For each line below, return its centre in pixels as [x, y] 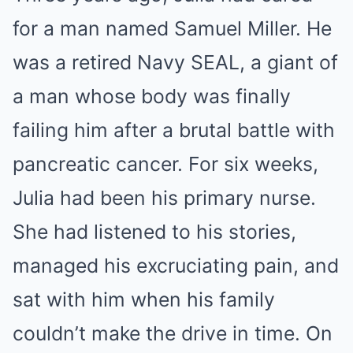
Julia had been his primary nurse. [164, 198]
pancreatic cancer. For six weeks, [165, 164]
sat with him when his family [144, 300]
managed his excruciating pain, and [176, 266]
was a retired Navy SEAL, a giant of [175, 63]
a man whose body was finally [152, 97]
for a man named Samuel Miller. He [172, 29]
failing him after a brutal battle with [174, 130]
